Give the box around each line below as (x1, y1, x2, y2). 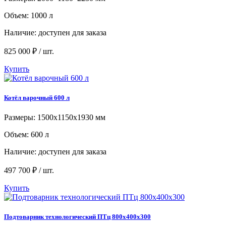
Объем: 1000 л (4, 11, 53, 20)
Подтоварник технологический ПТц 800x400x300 (4, 213, 151, 221)
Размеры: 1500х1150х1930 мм (4, 112, 105, 122)
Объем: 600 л (4, 130, 49, 139)
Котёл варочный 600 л (4, 93, 70, 101)
